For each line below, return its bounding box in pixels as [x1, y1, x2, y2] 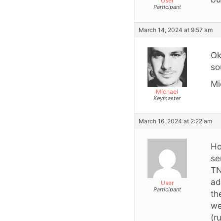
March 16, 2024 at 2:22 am [139, 117, 212, 125]
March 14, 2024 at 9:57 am [139, 26, 213, 34]
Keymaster [153, 94, 181, 102]
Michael [156, 87, 178, 95]
